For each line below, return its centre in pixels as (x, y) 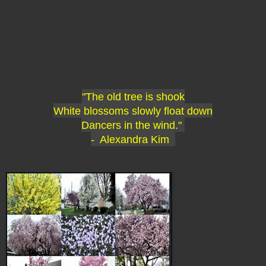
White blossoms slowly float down (133, 111)
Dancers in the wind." (133, 125)
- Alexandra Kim (133, 139)
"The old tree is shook (133, 96)
